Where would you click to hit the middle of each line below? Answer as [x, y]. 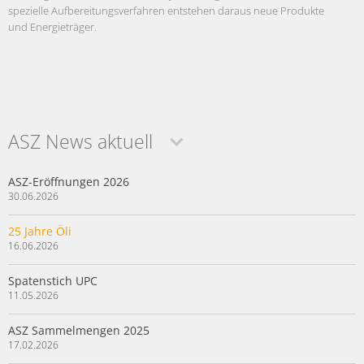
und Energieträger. [52, 27]
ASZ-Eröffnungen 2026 [69, 182]
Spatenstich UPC [53, 281]
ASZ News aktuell [80, 142]
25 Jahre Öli [40, 232]
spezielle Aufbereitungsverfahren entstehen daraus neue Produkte [166, 11]
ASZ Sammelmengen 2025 [79, 331]
